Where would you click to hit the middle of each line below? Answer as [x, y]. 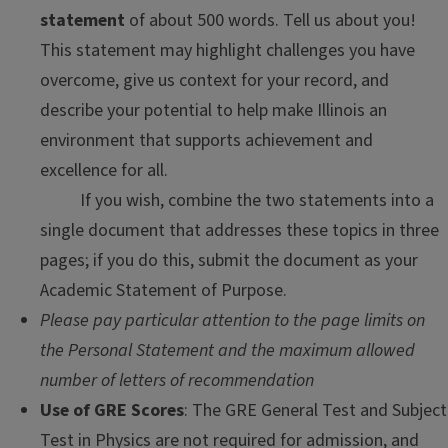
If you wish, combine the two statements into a [237, 200]
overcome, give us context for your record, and [214, 80]
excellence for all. [106, 170]
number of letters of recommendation [177, 380]
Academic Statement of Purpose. [163, 290]
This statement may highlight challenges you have [227, 50]
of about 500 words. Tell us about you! [270, 20]
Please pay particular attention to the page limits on [232, 320]
